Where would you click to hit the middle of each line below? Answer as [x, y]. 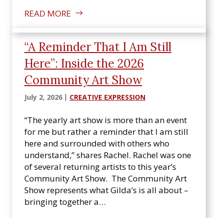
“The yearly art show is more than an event [106, 120]
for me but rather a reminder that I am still [106, 132]
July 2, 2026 [43, 97]
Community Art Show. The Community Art [106, 178]
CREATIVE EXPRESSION [108, 97]
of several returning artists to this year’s [100, 167]
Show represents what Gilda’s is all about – [106, 190]
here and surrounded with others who [97, 143]
